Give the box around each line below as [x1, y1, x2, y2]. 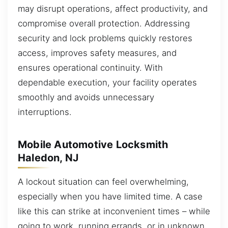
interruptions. [18, 107, 72, 118]
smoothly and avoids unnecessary [18, 92, 154, 103]
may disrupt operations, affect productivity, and [18, 4, 208, 14]
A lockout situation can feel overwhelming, [18, 177, 189, 187]
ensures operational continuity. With [18, 63, 163, 73]
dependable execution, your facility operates [18, 77, 197, 88]
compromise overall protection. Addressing [18, 18, 190, 29]
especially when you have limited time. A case [18, 191, 203, 202]
